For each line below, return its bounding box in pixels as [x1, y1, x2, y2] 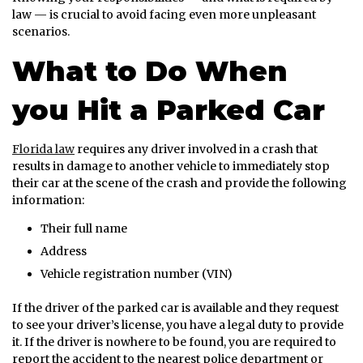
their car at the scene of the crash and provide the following [12, 176, 347, 191]
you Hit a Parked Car [12, 93, 325, 128]
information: [12, 193, 84, 208]
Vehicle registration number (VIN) [41, 267, 233, 282]
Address [41, 244, 88, 259]
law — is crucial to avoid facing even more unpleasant [12, 6, 316, 22]
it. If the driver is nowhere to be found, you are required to [12, 335, 336, 350]
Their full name [41, 221, 128, 237]
